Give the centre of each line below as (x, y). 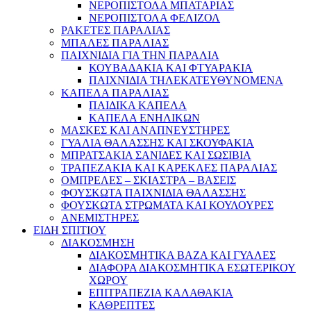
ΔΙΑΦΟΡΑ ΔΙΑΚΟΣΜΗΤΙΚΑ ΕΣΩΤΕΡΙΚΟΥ (192, 268)
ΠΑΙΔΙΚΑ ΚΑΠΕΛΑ (138, 106)
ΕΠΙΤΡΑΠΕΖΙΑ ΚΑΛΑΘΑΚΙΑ (161, 293)
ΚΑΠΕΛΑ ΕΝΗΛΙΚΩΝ (144, 118)
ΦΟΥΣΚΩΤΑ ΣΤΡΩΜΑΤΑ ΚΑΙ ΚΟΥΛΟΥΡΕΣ (167, 205)
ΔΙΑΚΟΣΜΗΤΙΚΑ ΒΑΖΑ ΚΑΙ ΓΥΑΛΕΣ (182, 255)
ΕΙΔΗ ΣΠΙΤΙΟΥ (70, 230)
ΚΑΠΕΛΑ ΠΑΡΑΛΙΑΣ (115, 93)
